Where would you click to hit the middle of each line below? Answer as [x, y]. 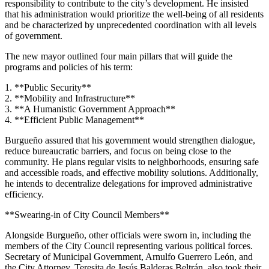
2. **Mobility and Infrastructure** [70, 98]
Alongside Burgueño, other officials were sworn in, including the [128, 235]
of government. [34, 35]
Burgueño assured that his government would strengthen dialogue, [130, 140]
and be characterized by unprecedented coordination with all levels [131, 25]
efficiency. [24, 194]
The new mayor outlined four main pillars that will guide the [119, 56]
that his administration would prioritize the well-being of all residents [134, 14]
